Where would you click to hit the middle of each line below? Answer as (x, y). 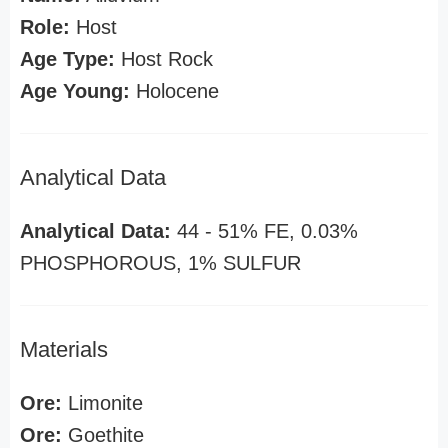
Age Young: (75, 91)
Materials (64, 349)
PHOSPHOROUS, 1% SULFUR (160, 263)
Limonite (102, 403)
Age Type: (67, 59)
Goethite (103, 435)
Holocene (174, 91)
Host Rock (164, 59)
